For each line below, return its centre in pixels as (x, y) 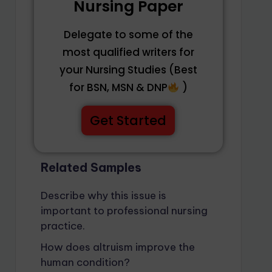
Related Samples (91, 167)
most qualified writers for (128, 52)
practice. (63, 226)
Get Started (128, 121)
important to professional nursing (124, 211)
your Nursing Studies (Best (128, 70)
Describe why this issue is (103, 195)
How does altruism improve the (117, 247)
